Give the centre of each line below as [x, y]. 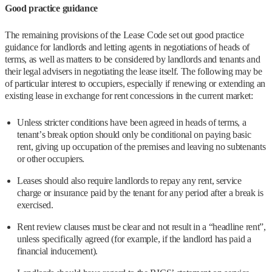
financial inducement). [57, 251]
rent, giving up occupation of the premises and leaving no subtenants [141, 147]
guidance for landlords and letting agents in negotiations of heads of [127, 47]
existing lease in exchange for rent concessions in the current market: [129, 96]
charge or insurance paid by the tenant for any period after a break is [140, 193]
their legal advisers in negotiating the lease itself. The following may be [134, 72]
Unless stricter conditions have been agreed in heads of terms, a [132, 123]
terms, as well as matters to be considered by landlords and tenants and [133, 59]
